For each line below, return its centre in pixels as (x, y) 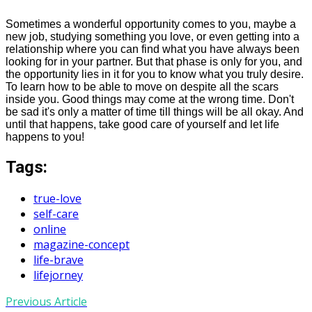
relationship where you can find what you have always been (153, 49)
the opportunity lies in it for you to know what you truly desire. (155, 75)
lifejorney (58, 275)
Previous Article (46, 301)
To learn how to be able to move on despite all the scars (142, 87)
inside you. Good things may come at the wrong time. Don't (150, 100)
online (50, 229)
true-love (57, 198)
